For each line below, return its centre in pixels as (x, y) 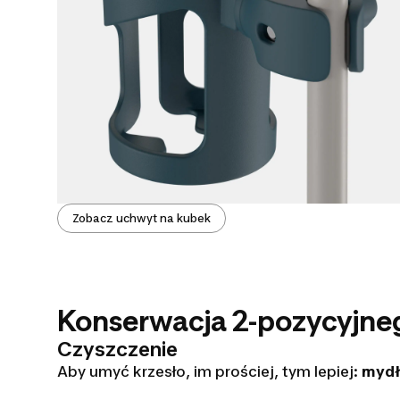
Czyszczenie (117, 350)
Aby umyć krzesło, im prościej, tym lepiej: (209, 372)
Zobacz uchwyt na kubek (142, 219)
